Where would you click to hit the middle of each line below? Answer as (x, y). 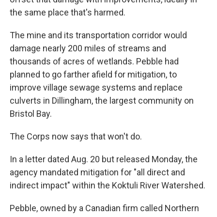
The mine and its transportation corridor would (98, 35)
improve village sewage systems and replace (96, 87)
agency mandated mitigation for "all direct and (97, 172)
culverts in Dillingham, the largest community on (102, 101)
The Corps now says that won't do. (76, 136)
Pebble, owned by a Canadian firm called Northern (104, 208)
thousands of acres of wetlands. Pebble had (94, 61)
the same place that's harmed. (68, 12)
